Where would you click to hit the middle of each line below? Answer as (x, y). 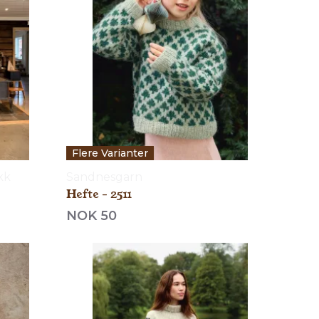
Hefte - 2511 (99, 194)
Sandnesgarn (105, 177)
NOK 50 (92, 215)
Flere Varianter (110, 153)
